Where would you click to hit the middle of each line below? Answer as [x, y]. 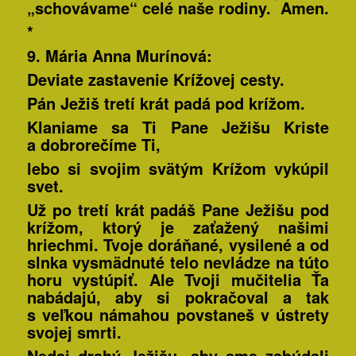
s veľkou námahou [101, 315]
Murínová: [171, 56]
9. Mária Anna [79, 56]
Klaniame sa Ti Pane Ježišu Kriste [178, 127]
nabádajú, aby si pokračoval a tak [178, 297]
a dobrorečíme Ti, [93, 145]
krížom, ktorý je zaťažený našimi [178, 227]
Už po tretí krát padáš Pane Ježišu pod [178, 210]
